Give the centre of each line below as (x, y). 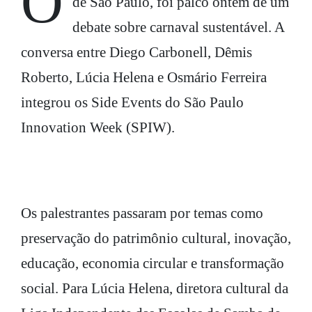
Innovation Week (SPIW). (98, 127)
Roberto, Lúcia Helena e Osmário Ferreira (144, 77)
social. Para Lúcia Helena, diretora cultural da (155, 288)
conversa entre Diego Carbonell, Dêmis (136, 52)
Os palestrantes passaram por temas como (142, 213)
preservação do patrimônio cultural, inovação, (156, 238)
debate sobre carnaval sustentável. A (178, 27)
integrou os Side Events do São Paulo (132, 102)
